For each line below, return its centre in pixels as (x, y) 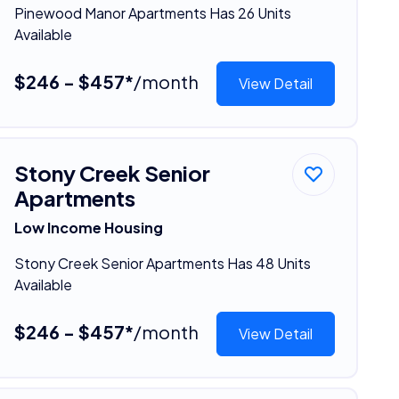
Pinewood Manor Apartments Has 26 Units (152, 12)
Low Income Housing (88, 227)
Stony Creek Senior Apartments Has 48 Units (162, 263)
